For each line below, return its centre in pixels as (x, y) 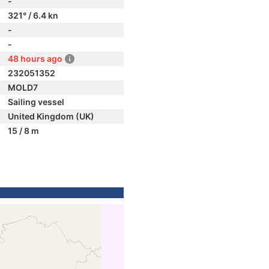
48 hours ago (35, 59)
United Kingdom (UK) (51, 116)
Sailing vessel (36, 102)
